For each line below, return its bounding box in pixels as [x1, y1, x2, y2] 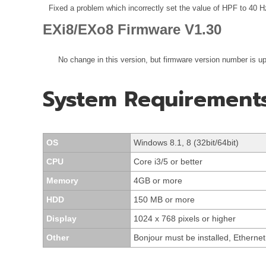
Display [46, 214, 77, 224]
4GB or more [134, 176, 182, 186]
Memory [46, 176, 78, 186]
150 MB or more [134, 195, 195, 205]
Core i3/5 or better [134, 157, 202, 167]
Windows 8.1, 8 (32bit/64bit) [134, 138, 239, 148]
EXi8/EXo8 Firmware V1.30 [43, 21, 221, 38]
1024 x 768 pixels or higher [134, 214, 236, 224]
